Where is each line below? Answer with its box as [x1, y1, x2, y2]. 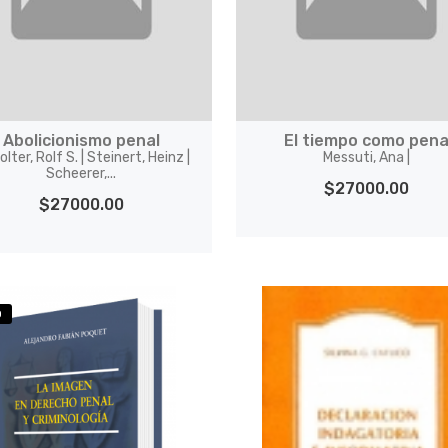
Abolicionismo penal [2, 131, 160, 150]
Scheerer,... [46, 165, 117, 182]
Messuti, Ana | [322, 149, 410, 166]
